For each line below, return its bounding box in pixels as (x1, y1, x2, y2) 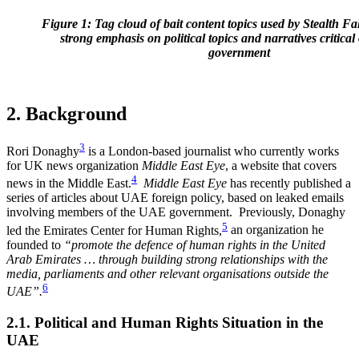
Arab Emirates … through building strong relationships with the (6, 252, 328, 266)
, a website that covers (225, 159, 337, 173)
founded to (6, 237, 64, 252)
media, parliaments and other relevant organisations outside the (6, 266, 329, 280)
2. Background (6, 103, 127, 124)
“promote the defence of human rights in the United (64, 237, 325, 252)
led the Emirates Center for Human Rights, (6, 223, 222, 237)
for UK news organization (6, 159, 142, 173)
